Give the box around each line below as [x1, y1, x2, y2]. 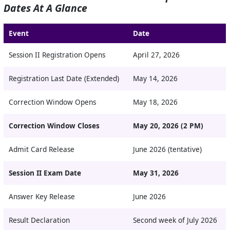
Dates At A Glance [4, 1, 88, 15]
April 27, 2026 [132, 50, 180, 60]
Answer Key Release [8, 192, 75, 202]
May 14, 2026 [132, 74, 178, 84]
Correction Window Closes [8, 121, 100, 131]
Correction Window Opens [8, 98, 96, 107]
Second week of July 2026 [132, 216, 217, 225]
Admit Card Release [8, 145, 74, 155]
